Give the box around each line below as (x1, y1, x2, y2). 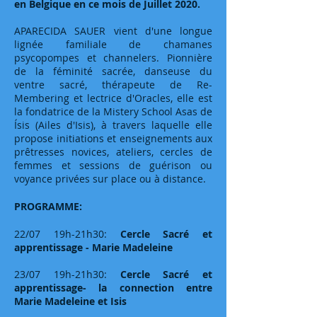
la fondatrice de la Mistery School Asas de (14, 105, 212, 118)
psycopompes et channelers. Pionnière (14, 51, 212, 64)
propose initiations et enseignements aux (14, 132, 212, 145)
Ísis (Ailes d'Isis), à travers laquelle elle (14, 118, 212, 132)
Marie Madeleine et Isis (14, 294, 127, 308)
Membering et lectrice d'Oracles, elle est (14, 91, 212, 105)
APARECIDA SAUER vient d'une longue (14, 24, 212, 38)
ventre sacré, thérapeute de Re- (14, 78, 212, 91)
